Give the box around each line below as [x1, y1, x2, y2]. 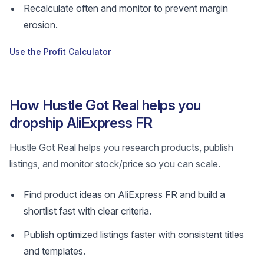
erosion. [24, 19, 58, 31]
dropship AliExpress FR [9, 114, 153, 131]
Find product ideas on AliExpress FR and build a [24, 189, 225, 200]
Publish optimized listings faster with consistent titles [24, 229, 244, 240]
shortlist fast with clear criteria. [24, 205, 151, 217]
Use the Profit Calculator [9, 47, 111, 57]
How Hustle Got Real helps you [9, 97, 201, 114]
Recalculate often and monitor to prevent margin [24, 2, 228, 14]
